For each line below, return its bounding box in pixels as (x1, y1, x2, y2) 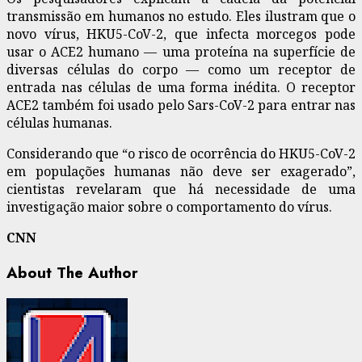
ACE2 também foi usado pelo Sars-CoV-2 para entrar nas (6, 95, 356, 114)
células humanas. (6, 113, 112, 132)
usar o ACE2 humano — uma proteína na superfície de (6, 42, 356, 61)
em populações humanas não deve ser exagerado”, (6, 162, 356, 180)
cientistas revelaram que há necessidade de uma (6, 179, 356, 198)
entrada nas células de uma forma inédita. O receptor (6, 78, 356, 96)
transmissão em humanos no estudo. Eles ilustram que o (6, 6, 356, 25)
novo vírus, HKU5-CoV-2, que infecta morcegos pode (6, 24, 356, 43)
